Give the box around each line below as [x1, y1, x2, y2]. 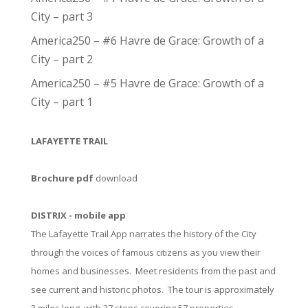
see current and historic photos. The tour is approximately [30, 283, 274, 296]
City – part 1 [30, 94, 93, 110]
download [93, 172, 137, 185]
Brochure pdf [30, 172, 93, 185]
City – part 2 [30, 52, 93, 67]
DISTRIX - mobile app [30, 209, 126, 222]
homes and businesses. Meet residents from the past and [30, 265, 276, 278]
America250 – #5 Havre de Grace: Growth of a [30, 76, 264, 91]
